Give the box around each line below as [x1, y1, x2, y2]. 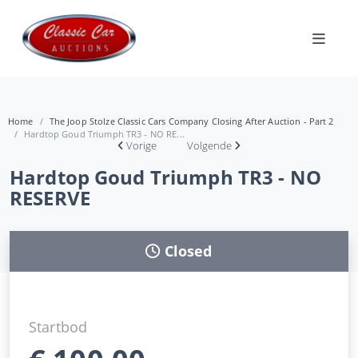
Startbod [29, 316, 88, 336]
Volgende [187, 137, 233, 153]
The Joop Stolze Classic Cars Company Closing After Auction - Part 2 [49, 114, 334, 127]
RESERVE [10, 185, 90, 211]
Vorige [125, 137, 157, 153]
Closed [164, 241, 213, 261]
